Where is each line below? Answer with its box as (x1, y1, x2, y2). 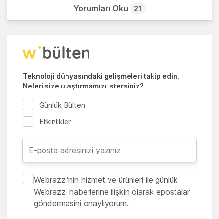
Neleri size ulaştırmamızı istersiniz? (23, 82, 144, 90)
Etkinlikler (39, 117, 71, 127)
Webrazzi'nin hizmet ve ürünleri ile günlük (33, 175, 178, 185)
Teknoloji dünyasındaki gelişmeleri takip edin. (23, 72, 179, 81)
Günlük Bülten (39, 100, 85, 109)
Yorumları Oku (73, 3, 130, 14)
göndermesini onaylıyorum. (33, 198, 129, 209)
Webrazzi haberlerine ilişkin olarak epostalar (33, 187, 190, 197)
